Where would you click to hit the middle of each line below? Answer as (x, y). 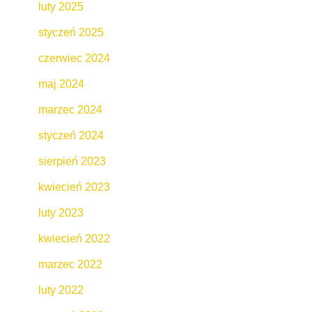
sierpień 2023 (72, 161)
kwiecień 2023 (74, 187)
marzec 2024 (70, 109)
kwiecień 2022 (74, 238)
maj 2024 (61, 84)
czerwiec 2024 (74, 58)
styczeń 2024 (71, 135)
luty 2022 (61, 290)
